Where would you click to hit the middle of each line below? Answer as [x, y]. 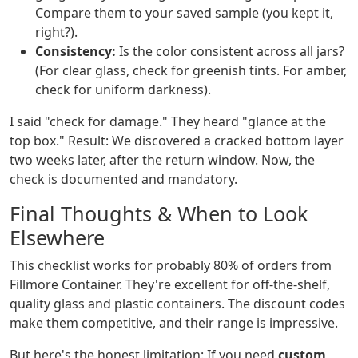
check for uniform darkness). [123, 90]
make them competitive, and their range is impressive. [174, 323]
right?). [56, 32]
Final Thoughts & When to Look [159, 214]
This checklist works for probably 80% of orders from [171, 266]
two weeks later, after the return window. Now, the [162, 160]
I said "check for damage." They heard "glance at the [168, 122]
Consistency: [76, 52]
